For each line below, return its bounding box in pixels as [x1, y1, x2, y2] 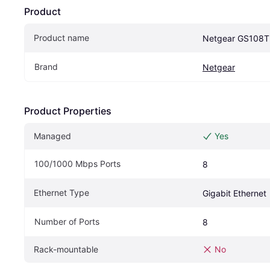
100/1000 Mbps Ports [34, 159, 121, 169]
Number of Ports [34, 216, 99, 227]
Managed [34, 131, 71, 142]
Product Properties [24, 105, 111, 118]
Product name [34, 33, 89, 43]
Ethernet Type [34, 187, 89, 198]
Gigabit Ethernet [202, 188, 266, 199]
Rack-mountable [34, 244, 98, 255]
